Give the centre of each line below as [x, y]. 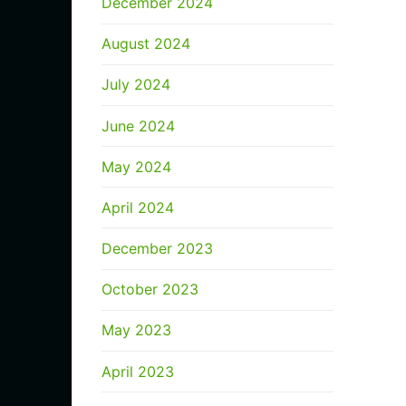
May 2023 [136, 330]
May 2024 [136, 166]
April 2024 [138, 207]
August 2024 [146, 44]
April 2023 [138, 371]
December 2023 [157, 249]
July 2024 [136, 85]
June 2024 [138, 126]
